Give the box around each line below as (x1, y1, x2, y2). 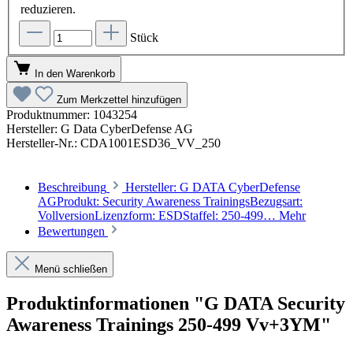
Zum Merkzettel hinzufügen (57, 94, 181, 106)
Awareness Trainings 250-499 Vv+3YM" (6, 314, 331, 336)
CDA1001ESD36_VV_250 (80, 136, 221, 150)
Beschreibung (38, 180, 106, 195)
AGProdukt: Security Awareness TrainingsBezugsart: (38, 195, 303, 209)
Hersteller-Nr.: (6, 136, 80, 150)
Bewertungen (38, 225, 108, 239)
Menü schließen (35, 263, 107, 276)
